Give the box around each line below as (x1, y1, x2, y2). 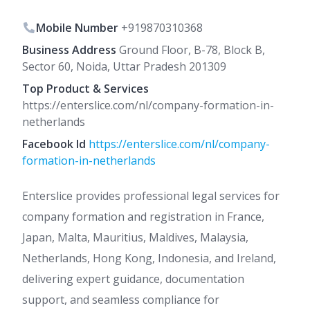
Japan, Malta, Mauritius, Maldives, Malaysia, (22, 230, 248, 245)
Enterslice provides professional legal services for (22, 188, 280, 203)
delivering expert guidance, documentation (22, 271, 244, 286)
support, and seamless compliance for (22, 292, 219, 307)
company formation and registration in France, (22, 209, 264, 224)
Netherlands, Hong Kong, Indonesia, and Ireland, (22, 250, 276, 266)
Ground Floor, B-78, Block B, (116, 42, 265, 57)
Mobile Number (36, 20, 118, 35)
